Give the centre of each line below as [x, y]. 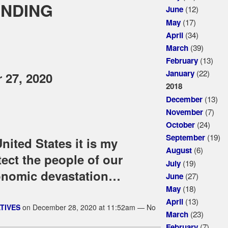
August [179, 150]
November [184, 112]
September [185, 138]
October [180, 125]
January [180, 73]
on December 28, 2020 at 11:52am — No [88, 207]
